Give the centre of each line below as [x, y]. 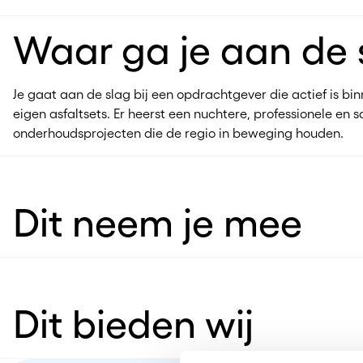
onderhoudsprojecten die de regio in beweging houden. [178, 133]
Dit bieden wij [133, 325]
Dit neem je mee [158, 223]
